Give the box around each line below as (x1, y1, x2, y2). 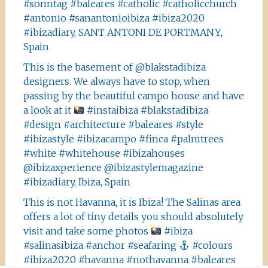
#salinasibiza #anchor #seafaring (23, 239, 179, 251)
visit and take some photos (23, 225, 151, 237)
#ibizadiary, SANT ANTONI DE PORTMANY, (23, 26, 223, 38)
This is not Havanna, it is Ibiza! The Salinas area (23, 196, 240, 208)
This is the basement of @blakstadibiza (23, 61, 206, 73)
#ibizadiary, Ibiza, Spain (23, 176, 130, 188)
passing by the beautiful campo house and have (23, 90, 244, 102)
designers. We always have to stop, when (23, 75, 210, 87)
